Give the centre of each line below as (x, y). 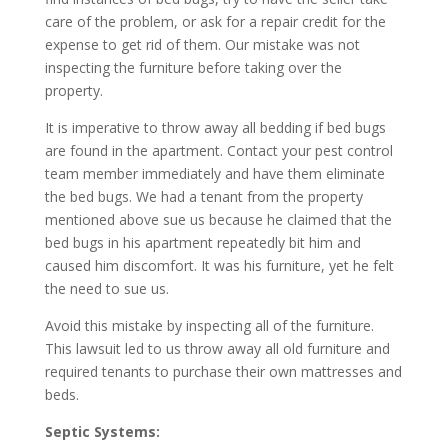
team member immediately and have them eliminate (214, 173)
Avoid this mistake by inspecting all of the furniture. (209, 325)
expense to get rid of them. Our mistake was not (202, 44)
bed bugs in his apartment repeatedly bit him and (202, 242)
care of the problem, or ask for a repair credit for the (215, 21)
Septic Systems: (102, 431)
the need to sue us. (106, 288)
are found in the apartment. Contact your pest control (218, 150)
